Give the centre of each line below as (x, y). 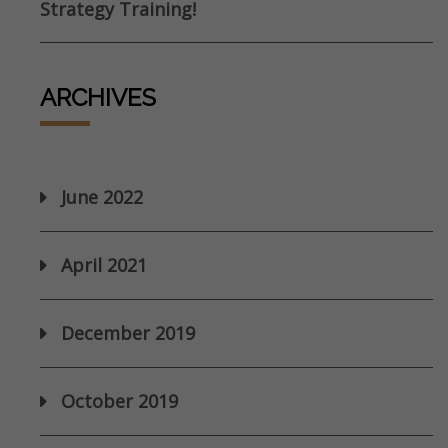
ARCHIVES (98, 98)
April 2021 (104, 265)
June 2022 (102, 197)
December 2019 (128, 333)
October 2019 (119, 401)
